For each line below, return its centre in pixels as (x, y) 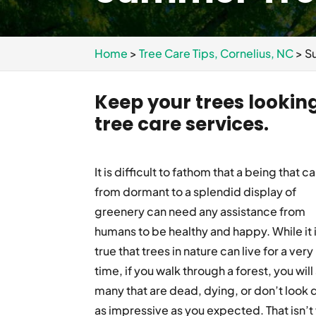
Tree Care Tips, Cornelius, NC (217, 53)
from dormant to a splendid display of (196, 192)
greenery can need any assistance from (200, 211)
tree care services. (182, 124)
